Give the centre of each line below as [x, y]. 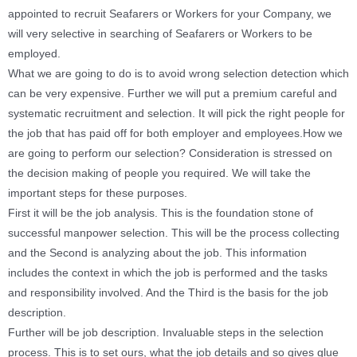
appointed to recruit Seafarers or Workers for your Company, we [170, 14]
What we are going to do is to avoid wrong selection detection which [178, 74]
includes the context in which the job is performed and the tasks [168, 273]
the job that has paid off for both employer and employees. [155, 134]
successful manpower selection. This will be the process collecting [174, 233]
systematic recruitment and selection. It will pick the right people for [177, 114]
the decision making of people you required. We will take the [159, 174]
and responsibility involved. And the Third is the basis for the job [168, 293]
